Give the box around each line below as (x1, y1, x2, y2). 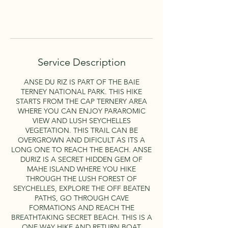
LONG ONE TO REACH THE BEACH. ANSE (11, 145, 152, 154)
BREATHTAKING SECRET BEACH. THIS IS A (11, 213, 152, 222)
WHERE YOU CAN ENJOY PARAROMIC (17, 106, 146, 116)
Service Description (37, 56, 126, 68)
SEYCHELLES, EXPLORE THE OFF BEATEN (13, 184, 150, 193)
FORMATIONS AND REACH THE (28, 203, 134, 212)
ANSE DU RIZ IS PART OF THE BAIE (23, 77, 139, 87)
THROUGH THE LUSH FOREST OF (26, 174, 137, 183)
